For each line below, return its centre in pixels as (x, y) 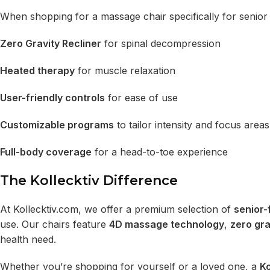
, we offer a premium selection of (156, 209)
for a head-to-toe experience (160, 152)
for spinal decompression (161, 44)
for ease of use (141, 98)
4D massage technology (167, 224)
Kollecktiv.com (46, 209)
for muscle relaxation (125, 71)
